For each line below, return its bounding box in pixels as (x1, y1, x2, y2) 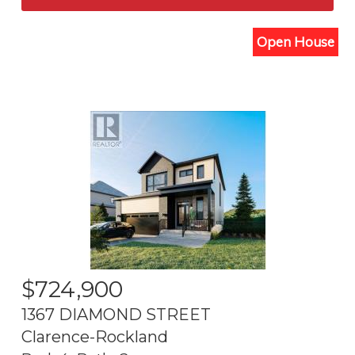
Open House (257, 33, 334, 50)
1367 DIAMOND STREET (21, 305, 211, 324)
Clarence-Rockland (21, 327, 168, 346)
